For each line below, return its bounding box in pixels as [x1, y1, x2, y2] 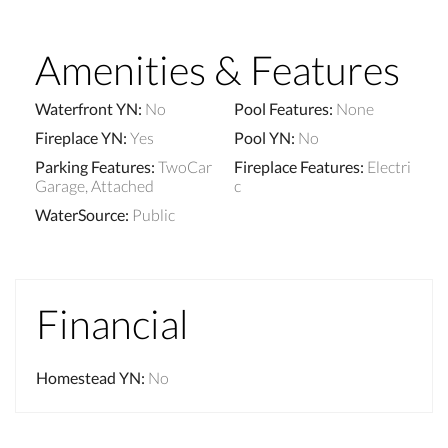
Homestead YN [36, 367, 141, 387]
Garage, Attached [35, 175, 154, 195]
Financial [36, 299, 189, 348]
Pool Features [234, 98, 329, 118]
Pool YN [234, 127, 291, 147]
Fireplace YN [35, 127, 123, 147]
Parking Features [35, 156, 151, 176]
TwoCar [158, 156, 212, 176]
